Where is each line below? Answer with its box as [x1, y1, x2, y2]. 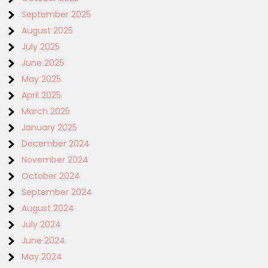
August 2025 [22, 25, 74, 37]
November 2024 [22, 154, 89, 166]
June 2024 [22, 234, 66, 247]
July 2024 [22, 218, 62, 231]
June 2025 [22, 57, 65, 69]
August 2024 [22, 202, 75, 215]
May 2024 [22, 251, 63, 263]
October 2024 [22, 170, 81, 182]
